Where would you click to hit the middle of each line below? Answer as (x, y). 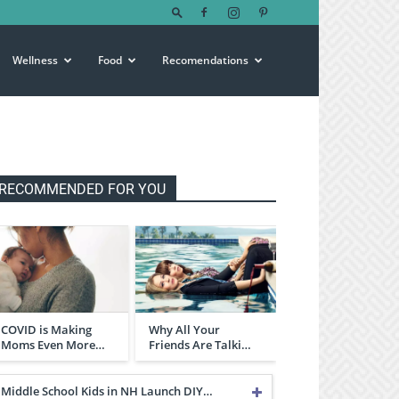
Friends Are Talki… (200, 344)
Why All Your (184, 329)
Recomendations (205, 60)
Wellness (35, 60)
